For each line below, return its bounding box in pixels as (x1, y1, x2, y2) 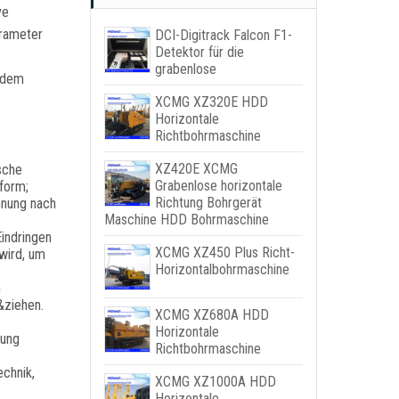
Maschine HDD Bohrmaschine (103, 211, 269, 228)
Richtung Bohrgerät (154, 194, 262, 211)
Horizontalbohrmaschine (154, 261, 289, 278)
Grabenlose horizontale (154, 177, 282, 194)
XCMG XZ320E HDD (154, 94, 268, 110)
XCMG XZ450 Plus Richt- (154, 244, 295, 261)
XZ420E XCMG (154, 160, 238, 177)
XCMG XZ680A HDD (154, 306, 269, 323)
